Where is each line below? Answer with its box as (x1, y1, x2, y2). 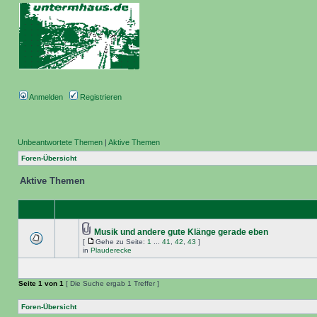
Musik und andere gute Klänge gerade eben (94, 227, 268, 237)
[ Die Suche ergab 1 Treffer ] (64, 279, 159, 287)
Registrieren (78, 93, 122, 101)
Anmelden (28, 93, 63, 101)
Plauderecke (91, 246, 132, 254)
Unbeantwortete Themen (18, 138, 103, 146)
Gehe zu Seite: (96, 238, 147, 246)
